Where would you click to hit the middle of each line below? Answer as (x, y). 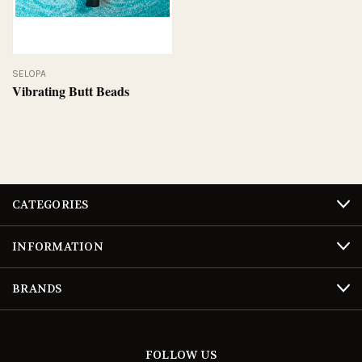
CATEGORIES (51, 204)
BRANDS (37, 288)
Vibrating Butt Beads (71, 90)
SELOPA (29, 73)
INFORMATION (58, 246)
